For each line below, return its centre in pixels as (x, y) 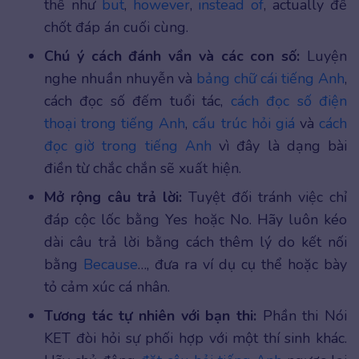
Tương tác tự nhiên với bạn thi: (150, 315)
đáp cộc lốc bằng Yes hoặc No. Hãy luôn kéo (196, 219)
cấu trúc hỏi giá (244, 123)
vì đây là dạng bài (279, 145)
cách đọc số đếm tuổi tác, (137, 101)
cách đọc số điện (289, 101)
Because (111, 264)
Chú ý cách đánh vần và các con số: (172, 56)
